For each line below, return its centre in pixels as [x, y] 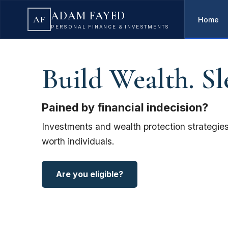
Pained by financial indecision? [125, 107]
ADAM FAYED [88, 16]
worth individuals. [78, 141]
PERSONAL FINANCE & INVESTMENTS [110, 26]
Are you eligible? [90, 174]
